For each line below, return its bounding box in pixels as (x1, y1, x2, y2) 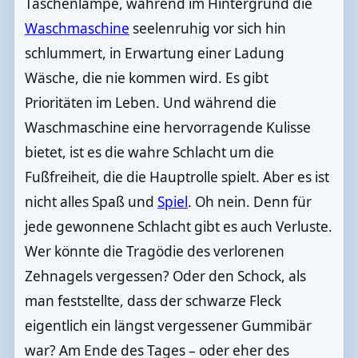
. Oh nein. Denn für (187, 192, 312, 211)
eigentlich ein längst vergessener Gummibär (24, 316, 312, 335)
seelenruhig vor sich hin (129, 18, 286, 38)
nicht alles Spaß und (24, 192, 157, 211)
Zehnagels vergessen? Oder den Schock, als (24, 266, 306, 285)
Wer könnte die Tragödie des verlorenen (24, 241, 284, 261)
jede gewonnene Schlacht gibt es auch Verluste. (24, 217, 332, 236)
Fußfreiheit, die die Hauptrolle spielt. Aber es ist (24, 167, 329, 186)
